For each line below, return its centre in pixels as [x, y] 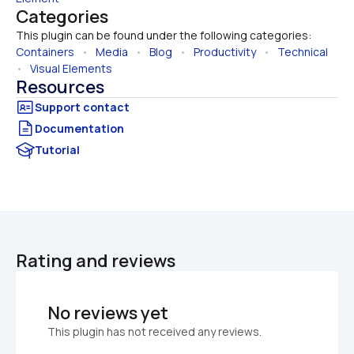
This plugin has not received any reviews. [154, 331]
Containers [45, 51]
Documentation [79, 129]
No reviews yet [108, 313]
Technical [303, 51]
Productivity [225, 51]
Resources [60, 87]
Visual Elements [71, 68]
